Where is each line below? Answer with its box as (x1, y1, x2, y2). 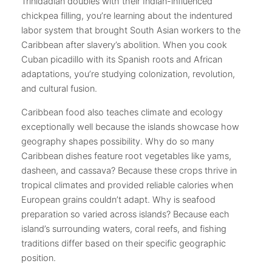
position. (21, 252, 56, 263)
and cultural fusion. (21, 83, 97, 95)
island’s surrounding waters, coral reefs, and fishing (21, 223, 226, 234)
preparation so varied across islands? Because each (21, 208, 229, 220)
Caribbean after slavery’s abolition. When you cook (21, 39, 227, 51)
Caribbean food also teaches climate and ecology (21, 106, 223, 118)
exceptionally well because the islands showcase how (21, 121, 239, 132)
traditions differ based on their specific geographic (21, 237, 226, 249)
